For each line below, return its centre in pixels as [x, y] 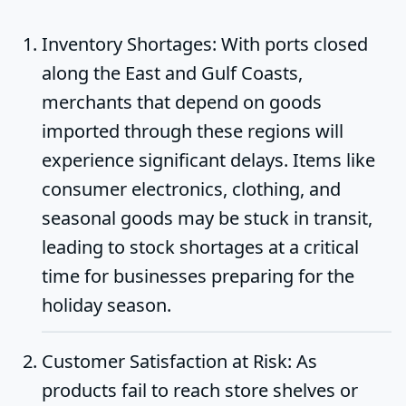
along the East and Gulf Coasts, [172, 73]
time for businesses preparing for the [198, 276]
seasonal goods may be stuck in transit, [207, 218]
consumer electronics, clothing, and [191, 189]
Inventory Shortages [127, 44]
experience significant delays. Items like [208, 160]
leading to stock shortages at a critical [200, 247]
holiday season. [106, 305]
